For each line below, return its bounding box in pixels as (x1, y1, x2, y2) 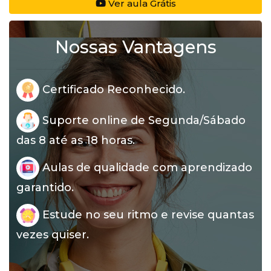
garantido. (16, 181, 74, 194)
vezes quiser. (16, 228, 89, 241)
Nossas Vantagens (54, 36, 217, 57)
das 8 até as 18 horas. (16, 134, 135, 147)
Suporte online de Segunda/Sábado (39, 113, 246, 127)
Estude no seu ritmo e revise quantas (39, 207, 254, 221)
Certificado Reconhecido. (39, 82, 185, 96)
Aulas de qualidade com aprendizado (39, 160, 252, 174)
